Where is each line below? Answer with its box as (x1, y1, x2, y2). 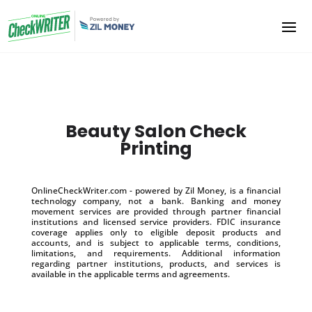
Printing (119, 136, 192, 161)
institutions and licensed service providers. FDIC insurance (31, 215, 281, 228)
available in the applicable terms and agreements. (31, 267, 230, 280)
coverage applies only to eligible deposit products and (31, 226, 281, 238)
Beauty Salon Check (65, 118, 247, 143)
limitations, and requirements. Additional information (31, 247, 281, 259)
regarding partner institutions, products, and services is (31, 257, 281, 270)
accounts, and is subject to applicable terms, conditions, (31, 236, 281, 249)
